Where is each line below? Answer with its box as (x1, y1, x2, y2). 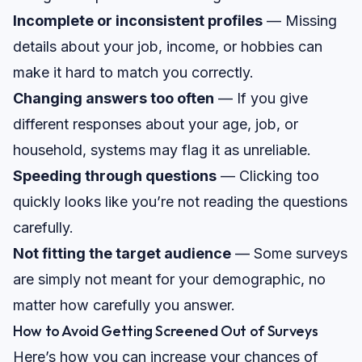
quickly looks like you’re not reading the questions (13, 193, 347, 211)
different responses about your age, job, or (13, 116, 298, 133)
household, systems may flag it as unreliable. (13, 141, 311, 159)
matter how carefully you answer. (13, 297, 235, 314)
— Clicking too (217, 167, 319, 185)
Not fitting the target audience (13, 245, 231, 263)
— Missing (263, 12, 337, 30)
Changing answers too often (13, 90, 214, 107)
